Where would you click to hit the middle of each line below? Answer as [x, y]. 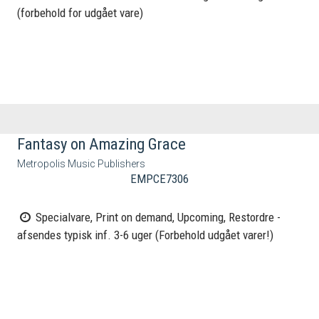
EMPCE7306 [159, 179]
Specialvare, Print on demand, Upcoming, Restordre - [157, 218]
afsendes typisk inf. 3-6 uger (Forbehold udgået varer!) [146, 235]
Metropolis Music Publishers [82, 164]
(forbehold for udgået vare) [80, 13]
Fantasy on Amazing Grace [102, 144]
